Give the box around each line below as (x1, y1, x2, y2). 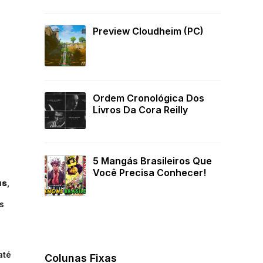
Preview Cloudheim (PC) (93, 25, 204, 38)
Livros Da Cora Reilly (93, 104, 188, 116)
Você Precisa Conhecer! (93, 167, 206, 179)
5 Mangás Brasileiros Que (93, 155, 212, 167)
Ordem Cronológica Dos (93, 92, 204, 104)
